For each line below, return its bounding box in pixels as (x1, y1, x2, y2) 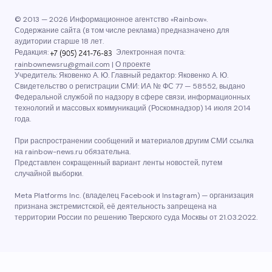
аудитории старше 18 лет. (15, 36, 104, 46)
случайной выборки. (15, 169, 83, 178)
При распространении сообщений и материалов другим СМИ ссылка (15, 136, 254, 146)
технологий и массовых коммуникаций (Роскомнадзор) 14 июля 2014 (15, 103, 251, 113)
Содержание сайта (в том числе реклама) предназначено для (15, 25, 229, 35)
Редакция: (15, 47, 50, 58)
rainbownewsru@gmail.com (15, 59, 110, 69)
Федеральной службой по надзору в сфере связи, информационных (15, 92, 250, 102)
